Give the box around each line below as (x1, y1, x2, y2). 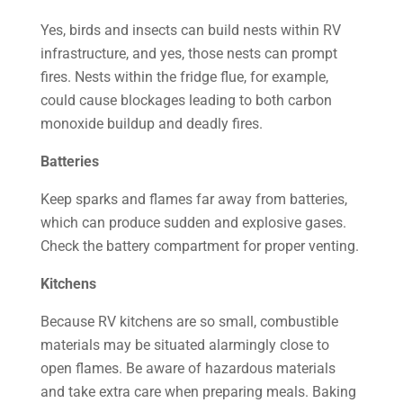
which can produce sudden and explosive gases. (40, 214, 346, 231)
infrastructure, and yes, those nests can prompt (40, 45, 337, 62)
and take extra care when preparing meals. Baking (40, 383, 356, 400)
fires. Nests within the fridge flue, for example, (40, 68, 328, 85)
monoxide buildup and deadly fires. (40, 115, 263, 132)
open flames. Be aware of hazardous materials (40, 360, 336, 377)
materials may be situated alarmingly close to (40, 336, 329, 354)
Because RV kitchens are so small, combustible (40, 313, 338, 330)
